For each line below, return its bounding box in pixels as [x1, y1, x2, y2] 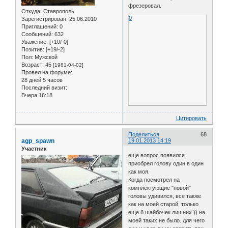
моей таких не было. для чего [128, 217, 205, 224]
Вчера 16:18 [21, 92, 52, 98]
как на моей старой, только [128, 201, 199, 208]
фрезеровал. [128, 3, 162, 9]
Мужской [33, 54, 58, 60]
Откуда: [21, 8, 42, 14]
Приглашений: [21, 23, 58, 30]
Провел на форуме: [21, 69, 72, 75]
